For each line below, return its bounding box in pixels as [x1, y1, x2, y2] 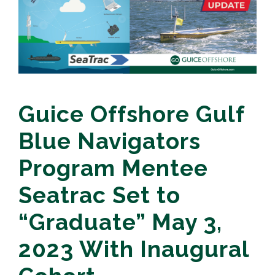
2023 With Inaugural [18, 236, 249, 263]
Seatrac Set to [18, 182, 180, 209]
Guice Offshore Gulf [18, 101, 244, 128]
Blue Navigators [18, 128, 201, 155]
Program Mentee [18, 155, 208, 182]
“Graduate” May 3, [18, 209, 222, 236]
